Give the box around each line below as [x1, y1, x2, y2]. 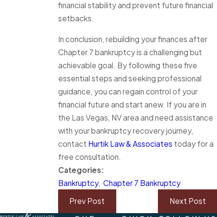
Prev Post [69, 196, 105, 206]
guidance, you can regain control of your [58, 86, 198, 96]
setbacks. [58, 14, 94, 23]
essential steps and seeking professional [58, 73, 201, 83]
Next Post [169, 196, 206, 206]
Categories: [58, 165, 106, 174]
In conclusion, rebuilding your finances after [58, 34, 207, 44]
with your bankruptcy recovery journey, [58, 125, 193, 135]
